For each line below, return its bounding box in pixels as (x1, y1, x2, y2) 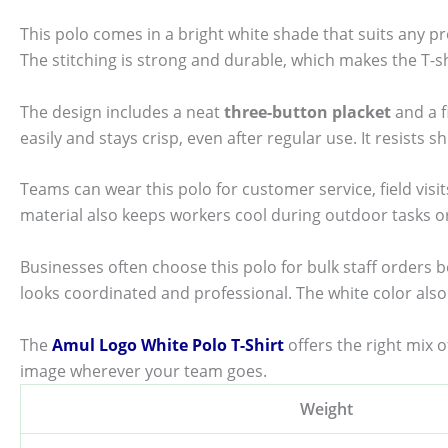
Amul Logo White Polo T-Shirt (52, 333, 284, 356)
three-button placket (224, 100, 391, 123)
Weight (299, 397, 353, 420)
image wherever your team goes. (20, 359, 267, 382)
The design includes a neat (20, 100, 224, 123)
